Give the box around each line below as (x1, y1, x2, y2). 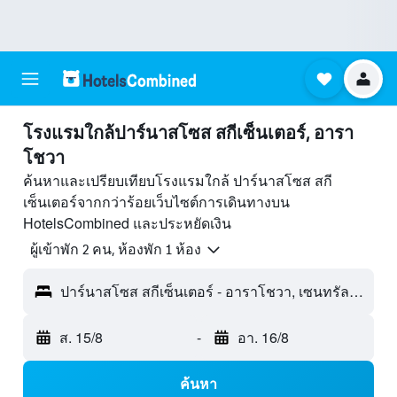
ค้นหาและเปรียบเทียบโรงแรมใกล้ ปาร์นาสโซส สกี (23, 170, 332, 191)
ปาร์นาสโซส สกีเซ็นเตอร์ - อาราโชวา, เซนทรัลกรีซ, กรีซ (349, 281, 363, 302)
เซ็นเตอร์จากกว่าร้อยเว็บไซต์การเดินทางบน (23, 191, 290, 212)
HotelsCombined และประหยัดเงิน (23, 213, 231, 233)
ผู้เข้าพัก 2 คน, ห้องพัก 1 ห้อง (30, 241, 201, 259)
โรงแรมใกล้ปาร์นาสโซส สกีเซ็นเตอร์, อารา (23, 122, 354, 144)
